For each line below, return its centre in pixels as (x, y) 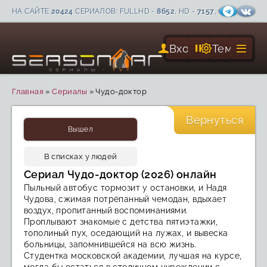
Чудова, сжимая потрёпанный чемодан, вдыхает (125, 199)
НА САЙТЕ (32, 11)
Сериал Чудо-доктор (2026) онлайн (120, 174)
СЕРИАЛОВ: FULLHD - (115, 11)
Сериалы (70, 91)
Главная (28, 91)
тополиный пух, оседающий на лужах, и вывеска (126, 233)
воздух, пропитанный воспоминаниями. (106, 210)
